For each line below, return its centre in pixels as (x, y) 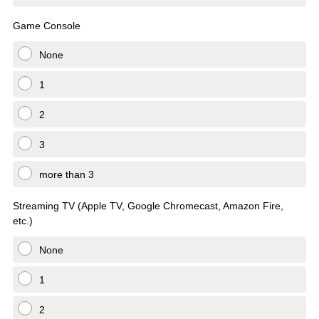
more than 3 (67, 174)
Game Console (47, 26)
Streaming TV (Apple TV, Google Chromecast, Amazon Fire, (148, 206)
